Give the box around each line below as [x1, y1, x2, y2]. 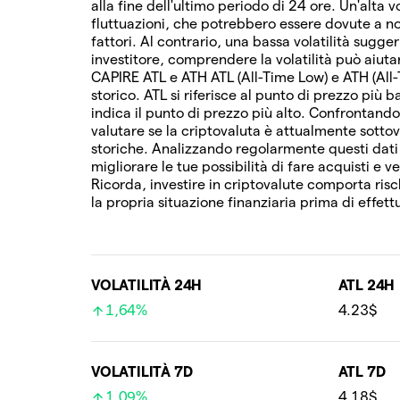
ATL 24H [337, 278, 396, 293]
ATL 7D [337, 364, 386, 379]
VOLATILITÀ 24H [91, 278, 203, 293]
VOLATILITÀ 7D [91, 364, 193, 379]
